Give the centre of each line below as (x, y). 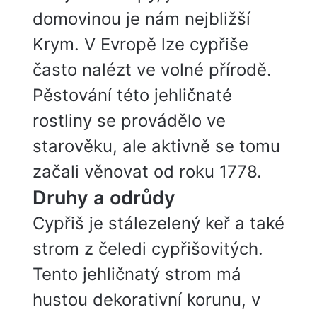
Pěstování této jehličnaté (132, 95)
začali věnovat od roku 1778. (147, 172)
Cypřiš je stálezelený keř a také (158, 223)
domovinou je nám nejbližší (142, 19)
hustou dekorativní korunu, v (146, 300)
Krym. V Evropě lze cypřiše (140, 44)
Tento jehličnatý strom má (137, 274)
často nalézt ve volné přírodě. (152, 70)
